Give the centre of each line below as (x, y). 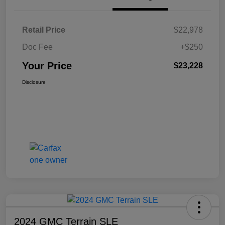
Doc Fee (37, 47)
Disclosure (34, 82)
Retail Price (44, 30)
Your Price (47, 66)
